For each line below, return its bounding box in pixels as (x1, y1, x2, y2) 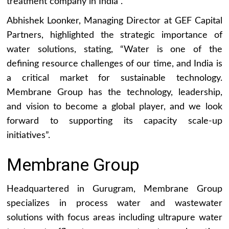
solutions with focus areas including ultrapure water (7, 213, 222, 222)
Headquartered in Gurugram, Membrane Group (7, 184, 222, 194)
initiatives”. (7, 130, 51, 140)
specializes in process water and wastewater (7, 198, 222, 208)
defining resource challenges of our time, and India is (7, 59, 222, 68)
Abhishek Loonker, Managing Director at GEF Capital (7, 16, 222, 26)
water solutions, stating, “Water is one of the (7, 44, 222, 54)
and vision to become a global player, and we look (7, 102, 222, 111)
